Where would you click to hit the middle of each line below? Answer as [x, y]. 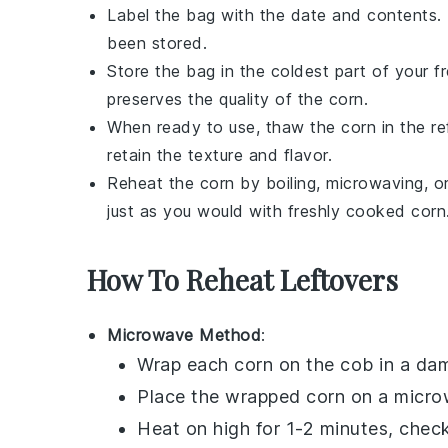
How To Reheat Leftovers [242, 279]
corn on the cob [304, 364]
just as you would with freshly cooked [259, 210]
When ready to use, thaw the [224, 126]
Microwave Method [184, 334]
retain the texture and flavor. [219, 154]
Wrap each [185, 364]
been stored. [157, 42]
